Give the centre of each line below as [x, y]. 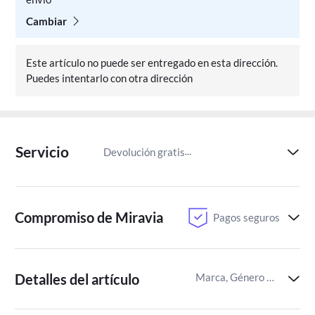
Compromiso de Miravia [89, 217]
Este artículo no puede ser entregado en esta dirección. [152, 63]
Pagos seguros [246, 217]
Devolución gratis [144, 152]
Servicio [43, 152]
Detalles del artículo [77, 279]
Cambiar [47, 21]
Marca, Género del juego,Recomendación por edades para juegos [271, 277]
